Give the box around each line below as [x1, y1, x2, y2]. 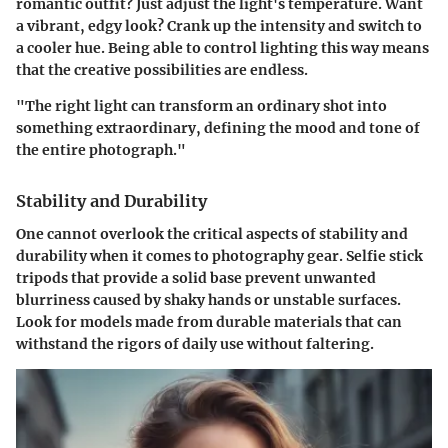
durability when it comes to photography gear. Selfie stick [16, 246, 423, 265]
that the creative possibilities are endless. [16, 61, 308, 80]
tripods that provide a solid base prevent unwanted [16, 268, 376, 287]
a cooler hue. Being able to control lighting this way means [16, 39, 429, 58]
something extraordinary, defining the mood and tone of [16, 119, 420, 138]
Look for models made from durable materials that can [16, 312, 402, 331]
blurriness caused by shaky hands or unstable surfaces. [16, 290, 401, 309]
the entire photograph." [16, 141, 186, 160]
